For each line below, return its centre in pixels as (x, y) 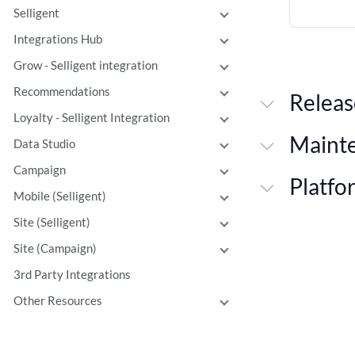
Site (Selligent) (52, 222)
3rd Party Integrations (72, 275)
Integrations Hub (58, 39)
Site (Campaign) (55, 248)
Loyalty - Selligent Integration (92, 118)
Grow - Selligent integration (86, 65)
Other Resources (58, 301)
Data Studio (44, 144)
